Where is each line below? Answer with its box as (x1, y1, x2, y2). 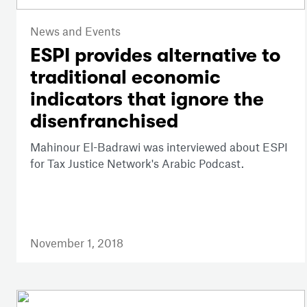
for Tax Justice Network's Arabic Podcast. (30, 156, 244, 170)
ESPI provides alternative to (30, 44, 280, 66)
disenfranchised (30, 110, 178, 132)
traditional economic (30, 66, 221, 88)
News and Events (30, 23, 121, 38)
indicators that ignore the (30, 88, 264, 110)
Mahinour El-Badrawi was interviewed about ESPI (30, 139, 288, 153)
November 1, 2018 (30, 235, 123, 249)
